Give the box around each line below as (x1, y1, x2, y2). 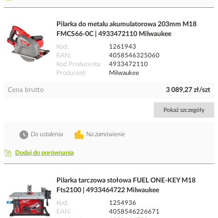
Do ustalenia (31, 131, 63, 138)
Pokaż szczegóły (163, 107, 204, 113)
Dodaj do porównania (15, 150, 74, 157)
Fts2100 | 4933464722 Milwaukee (56, 187, 159, 194)
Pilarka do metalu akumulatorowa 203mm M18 (56, 21, 197, 28)
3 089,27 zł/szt (166, 87, 210, 94)
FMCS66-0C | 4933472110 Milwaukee (56, 31, 171, 38)
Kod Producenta (56, 61, 100, 68)
